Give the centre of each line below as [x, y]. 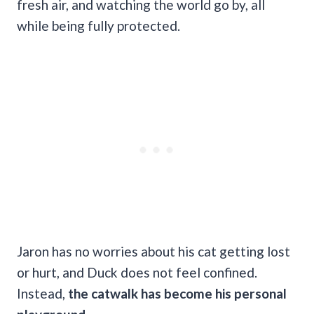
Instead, [42, 293]
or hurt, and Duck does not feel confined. [137, 272]
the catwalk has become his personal [177, 293]
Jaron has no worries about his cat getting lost [153, 251]
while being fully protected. [100, 25]
